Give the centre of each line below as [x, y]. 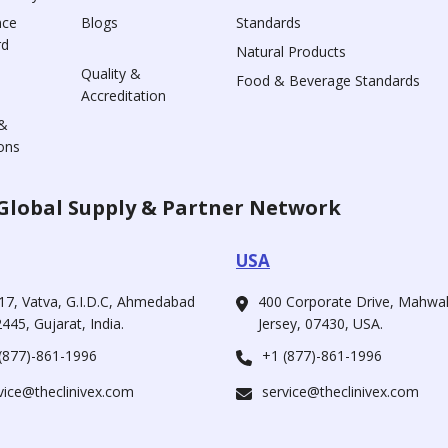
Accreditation [124, 96]
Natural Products [290, 52]
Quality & [111, 74]
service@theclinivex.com [340, 392]
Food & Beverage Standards [327, 81]
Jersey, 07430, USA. [320, 324]
